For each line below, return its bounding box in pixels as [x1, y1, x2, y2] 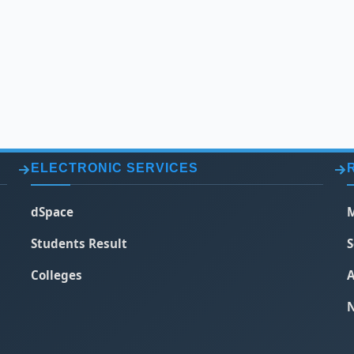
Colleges [31, 267, 82, 283]
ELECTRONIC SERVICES [31, 161, 198, 175]
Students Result [31, 235, 127, 251]
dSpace [31, 204, 73, 220]
